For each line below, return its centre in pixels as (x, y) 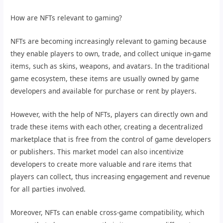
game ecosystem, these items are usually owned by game (105, 79)
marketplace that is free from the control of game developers (111, 139)
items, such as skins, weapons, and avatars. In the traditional (110, 66)
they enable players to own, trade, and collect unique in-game (111, 54)
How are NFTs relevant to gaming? (66, 18)
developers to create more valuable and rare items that (101, 164)
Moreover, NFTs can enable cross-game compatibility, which (108, 213)
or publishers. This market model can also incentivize (97, 152)
